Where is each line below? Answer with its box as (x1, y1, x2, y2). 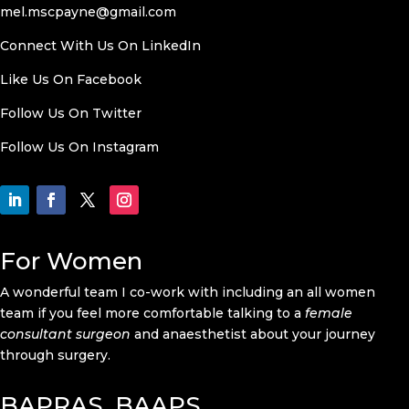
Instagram (92, 139, 159, 155)
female (305, 305, 352, 321)
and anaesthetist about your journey (131, 326, 375, 342)
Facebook (77, 71, 142, 88)
